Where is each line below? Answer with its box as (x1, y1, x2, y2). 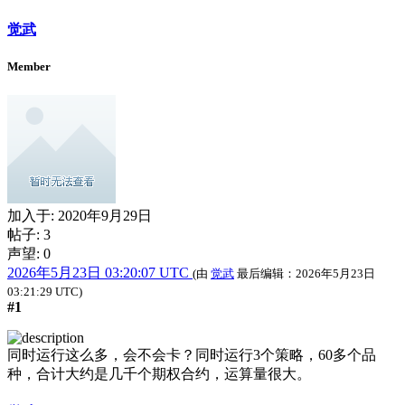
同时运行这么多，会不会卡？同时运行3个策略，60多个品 (7, 346, 376, 363)
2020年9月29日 (58, 207, 152, 223)
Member (7, 60, 51, 74)
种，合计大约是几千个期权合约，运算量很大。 (7, 365, 311, 381)
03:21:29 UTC (7, 284, 79, 298)
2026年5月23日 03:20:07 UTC (7, 264, 189, 280)
